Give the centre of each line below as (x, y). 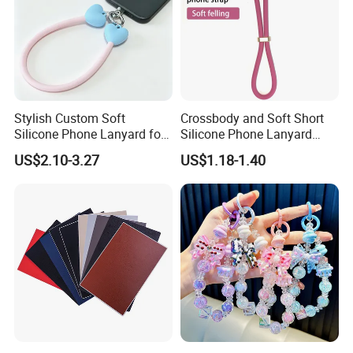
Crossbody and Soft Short (252, 118)
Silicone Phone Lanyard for (90, 134)
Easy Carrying (53, 149)
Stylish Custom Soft (70, 118)
